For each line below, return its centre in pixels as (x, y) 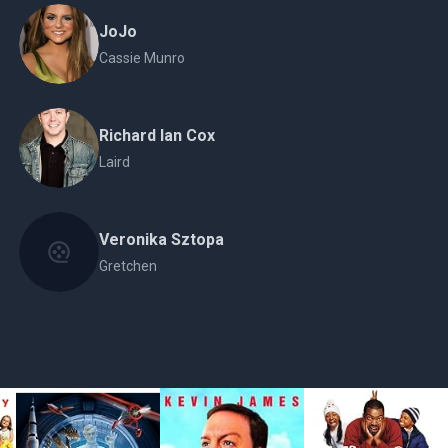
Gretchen (127, 266)
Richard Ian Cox (156, 135)
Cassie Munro (141, 58)
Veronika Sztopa (161, 239)
